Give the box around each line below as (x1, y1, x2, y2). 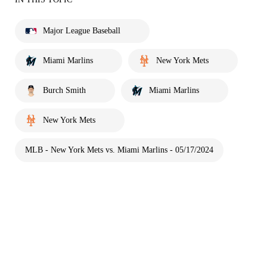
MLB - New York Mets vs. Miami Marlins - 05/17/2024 (25, 145, 213, 155)
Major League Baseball (43, 26, 120, 36)
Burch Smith (43, 86, 86, 95)
